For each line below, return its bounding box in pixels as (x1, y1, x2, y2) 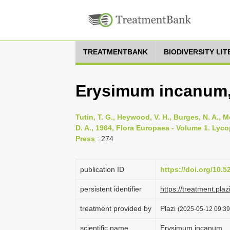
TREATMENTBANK (83, 48, 148, 56)
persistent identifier (80, 185, 142, 193)
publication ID (80, 165, 124, 174)
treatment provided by (80, 204, 151, 213)
